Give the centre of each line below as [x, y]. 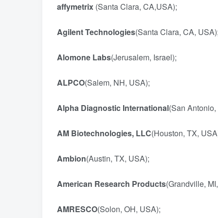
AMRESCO [77, 209]
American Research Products [111, 184]
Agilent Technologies [96, 32]
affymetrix [75, 7]
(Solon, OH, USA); [129, 209]
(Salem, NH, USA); [117, 82]
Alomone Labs [84, 57]
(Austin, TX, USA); [118, 158]
